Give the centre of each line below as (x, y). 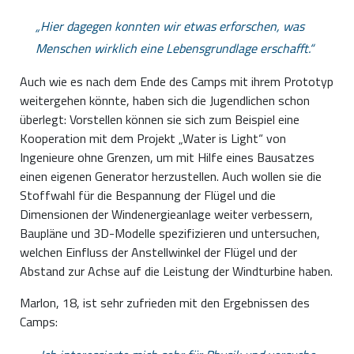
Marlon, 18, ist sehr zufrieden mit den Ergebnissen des (165, 302)
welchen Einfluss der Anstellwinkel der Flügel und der (158, 252)
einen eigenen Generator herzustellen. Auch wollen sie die (171, 176)
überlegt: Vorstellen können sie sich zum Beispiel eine (160, 119)
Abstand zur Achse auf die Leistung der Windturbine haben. (176, 271)
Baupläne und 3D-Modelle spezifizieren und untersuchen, (170, 233)
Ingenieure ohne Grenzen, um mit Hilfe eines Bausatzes (167, 157)
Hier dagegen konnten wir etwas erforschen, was (172, 26)
